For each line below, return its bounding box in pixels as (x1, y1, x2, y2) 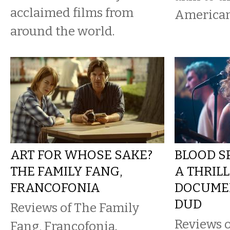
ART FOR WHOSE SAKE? (10, 147, 152, 162)
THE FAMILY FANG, (10, 164, 122, 179)
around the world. (10, 24, 114, 39)
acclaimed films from (10, 5, 133, 20)
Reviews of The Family (10, 200, 139, 215)
